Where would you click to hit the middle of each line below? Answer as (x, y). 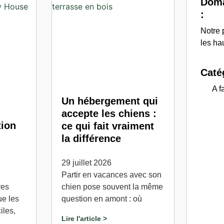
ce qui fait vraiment (108, 126)
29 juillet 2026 (87, 163)
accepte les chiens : (109, 113)
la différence (91, 138)
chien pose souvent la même (112, 187)
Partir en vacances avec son (112, 175)
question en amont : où (102, 199)
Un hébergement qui (110, 101)
